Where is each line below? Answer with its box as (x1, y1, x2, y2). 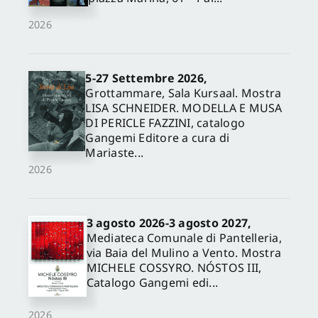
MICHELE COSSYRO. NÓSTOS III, (86, 260, 262, 276)
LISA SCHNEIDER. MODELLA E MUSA (85, 99, 283, 116)
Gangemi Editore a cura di (85, 129, 230, 146)
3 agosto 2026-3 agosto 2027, (86, 215, 252, 231)
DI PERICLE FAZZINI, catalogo (85, 114, 246, 131)
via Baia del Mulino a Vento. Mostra (86, 245, 282, 261)
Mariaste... (85, 144, 144, 160)
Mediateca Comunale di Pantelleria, (86, 230, 282, 246)
